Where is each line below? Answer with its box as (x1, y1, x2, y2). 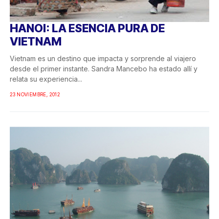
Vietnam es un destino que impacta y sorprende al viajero (10, 54, 196, 63)
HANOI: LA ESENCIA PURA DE (10, 22, 165, 36)
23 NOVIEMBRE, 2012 (10, 91, 61, 98)
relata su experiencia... (10, 75, 82, 84)
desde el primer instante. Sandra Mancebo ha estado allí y (10, 65, 197, 73)
